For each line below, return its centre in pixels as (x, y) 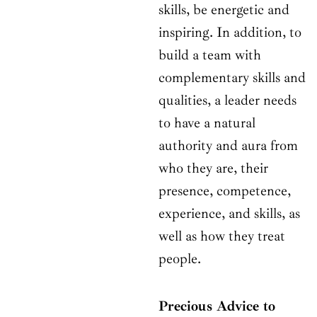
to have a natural (207, 123)
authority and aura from (228, 146)
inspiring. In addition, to (230, 33)
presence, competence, (225, 191)
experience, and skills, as (229, 214)
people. (180, 259)
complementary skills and (232, 78)
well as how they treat (222, 236)
